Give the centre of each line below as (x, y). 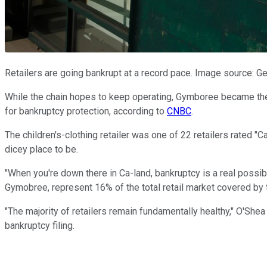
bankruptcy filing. (40, 225)
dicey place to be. (41, 149)
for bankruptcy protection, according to (86, 111)
